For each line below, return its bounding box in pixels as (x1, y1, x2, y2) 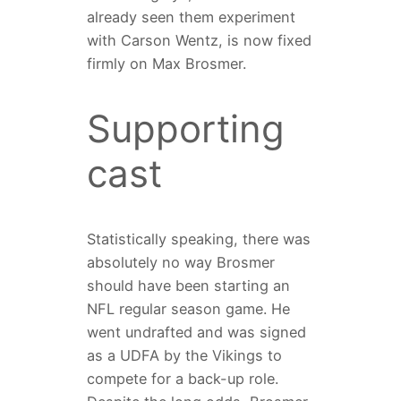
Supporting (86, 106, 285, 152)
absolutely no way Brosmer (86, 253, 275, 272)
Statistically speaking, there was (86, 230, 311, 249)
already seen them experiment (86, 8, 295, 27)
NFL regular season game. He (86, 300, 290, 319)
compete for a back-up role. (86, 370, 278, 388)
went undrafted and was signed (86, 323, 306, 342)
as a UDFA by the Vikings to (86, 346, 282, 365)
